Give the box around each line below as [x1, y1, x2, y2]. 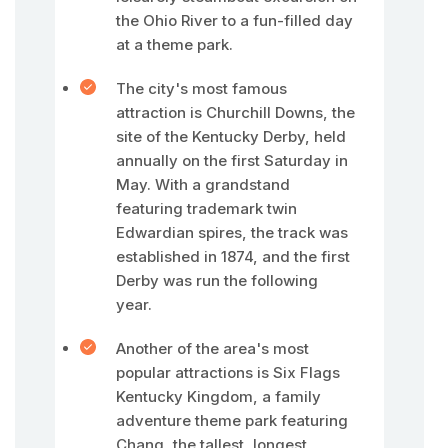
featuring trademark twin [116, 199, 297, 218]
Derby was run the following [116, 271, 318, 290]
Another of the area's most [116, 339, 309, 358]
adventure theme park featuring [116, 411, 348, 430]
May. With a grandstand [116, 175, 290, 194]
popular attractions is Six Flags [116, 363, 340, 382]
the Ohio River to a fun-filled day [116, 11, 353, 30]
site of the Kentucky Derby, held [116, 127, 346, 146]
